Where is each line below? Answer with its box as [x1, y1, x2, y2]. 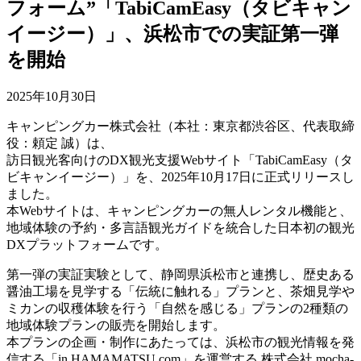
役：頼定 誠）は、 [6, 135, 113, 150]
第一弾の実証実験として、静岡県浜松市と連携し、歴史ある [6, 267, 355, 281]
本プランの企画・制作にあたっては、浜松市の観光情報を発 [6, 334, 355, 349]
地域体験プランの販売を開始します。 [6, 317, 226, 332]
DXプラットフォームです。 [6, 237, 168, 251]
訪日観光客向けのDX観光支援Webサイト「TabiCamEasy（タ [6, 152, 353, 167]
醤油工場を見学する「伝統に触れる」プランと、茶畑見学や [6, 284, 355, 298]
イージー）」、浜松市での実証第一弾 [6, 23, 338, 44]
